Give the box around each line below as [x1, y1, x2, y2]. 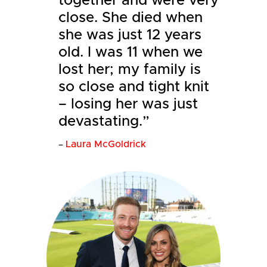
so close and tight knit [58, 79, 210, 94]
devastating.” [58, 114, 150, 129]
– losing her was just [58, 97, 198, 111]
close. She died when [58, 10, 203, 25]
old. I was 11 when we [58, 45, 203, 60]
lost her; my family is [58, 62, 201, 77]
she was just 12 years [58, 27, 202, 42]
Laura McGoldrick [66, 139, 147, 149]
